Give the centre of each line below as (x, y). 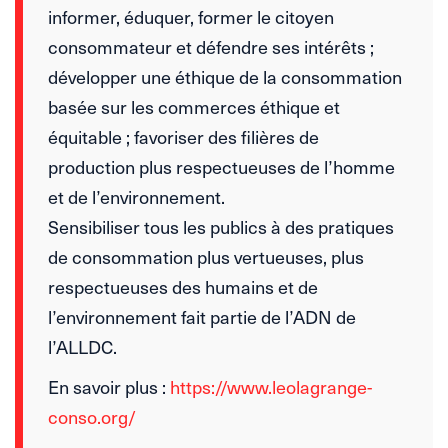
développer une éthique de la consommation (225, 76)
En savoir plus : (109, 386)
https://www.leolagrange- (271, 386)
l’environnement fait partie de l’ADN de (202, 316)
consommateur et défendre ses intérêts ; (211, 46)
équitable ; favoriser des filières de (183, 136)
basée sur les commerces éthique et (194, 106)
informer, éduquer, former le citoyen (191, 16)
